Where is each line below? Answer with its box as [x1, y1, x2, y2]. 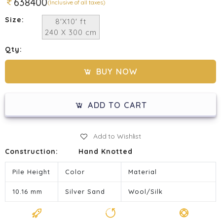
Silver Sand [65, 187, 105, 195]
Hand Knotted [78, 147, 133, 156]
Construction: [5, 147, 58, 156]
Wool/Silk [128, 187, 163, 195]
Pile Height [12, 167, 50, 176]
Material [128, 167, 157, 176]
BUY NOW [96, 66, 138, 76]
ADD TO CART [87, 100, 147, 110]
